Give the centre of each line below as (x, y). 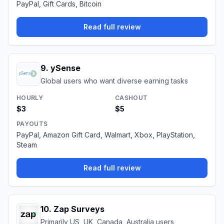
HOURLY (30, 98)
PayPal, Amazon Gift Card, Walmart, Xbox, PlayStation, (106, 135)
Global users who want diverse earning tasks (114, 81)
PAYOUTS (32, 124)
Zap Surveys (79, 209)
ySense (65, 68)
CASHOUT (131, 98)
